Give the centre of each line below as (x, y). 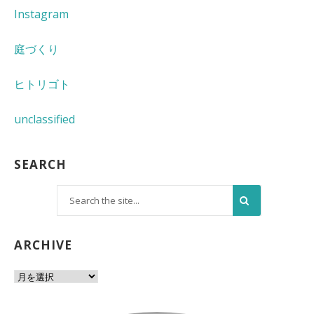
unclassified (45, 120)
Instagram (41, 14)
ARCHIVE (43, 245)
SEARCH (40, 165)
